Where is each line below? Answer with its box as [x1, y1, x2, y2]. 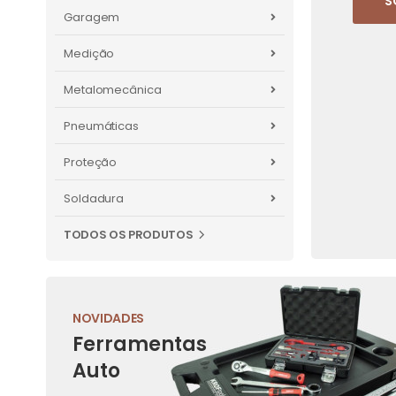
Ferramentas [72, 330, 207, 358]
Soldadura [64, 190, 125, 207]
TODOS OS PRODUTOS [64, 226, 194, 243]
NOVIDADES [72, 308, 144, 327]
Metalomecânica [64, 81, 162, 98]
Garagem [64, 9, 120, 26]
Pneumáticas [64, 118, 139, 134]
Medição [64, 45, 115, 62]
